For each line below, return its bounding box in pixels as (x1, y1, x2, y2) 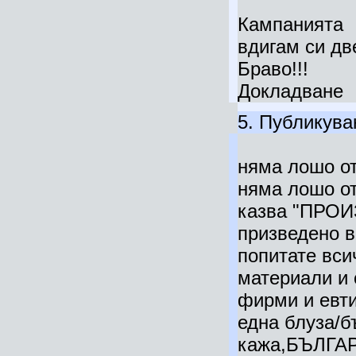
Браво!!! (237, 58, 308, 79)
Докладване (237, 80, 343, 102)
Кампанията (237, 14, 343, 35)
